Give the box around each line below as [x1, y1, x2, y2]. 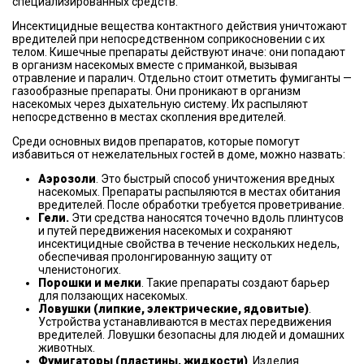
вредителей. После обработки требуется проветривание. [38, 198, 344, 211]
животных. [38, 341, 95, 354]
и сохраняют [225, 224, 292, 237]
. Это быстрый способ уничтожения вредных [96, 172, 335, 185]
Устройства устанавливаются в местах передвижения [38, 315, 331, 328]
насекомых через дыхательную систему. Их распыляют [12, 97, 308, 110]
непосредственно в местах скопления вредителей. [12, 110, 286, 123]
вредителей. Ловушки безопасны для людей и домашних [38, 328, 344, 341]
